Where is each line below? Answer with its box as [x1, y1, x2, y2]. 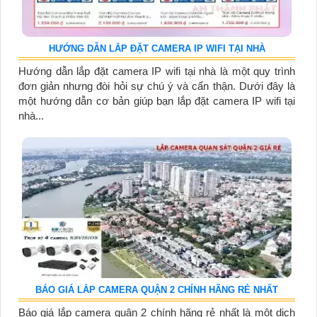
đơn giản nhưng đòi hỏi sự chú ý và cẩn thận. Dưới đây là [18, 80, 295, 93]
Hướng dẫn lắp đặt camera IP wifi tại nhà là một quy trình [18, 65, 295, 78]
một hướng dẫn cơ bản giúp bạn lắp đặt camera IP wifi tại [18, 95, 295, 108]
